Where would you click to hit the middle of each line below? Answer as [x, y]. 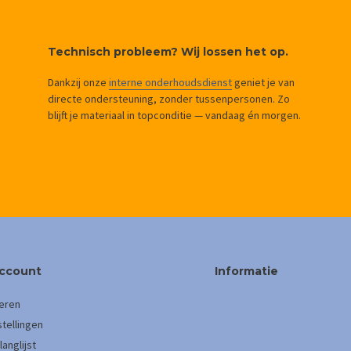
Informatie [246, 271]
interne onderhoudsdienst [170, 82]
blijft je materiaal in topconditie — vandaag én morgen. [174, 115]
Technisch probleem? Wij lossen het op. [168, 52]
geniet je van [263, 82]
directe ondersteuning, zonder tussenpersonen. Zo [168, 99]
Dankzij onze [78, 82]
